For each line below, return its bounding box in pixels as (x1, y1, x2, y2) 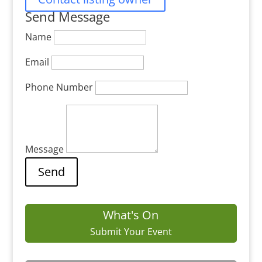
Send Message (25, 8, 110, 25)
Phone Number (25, 81, 93, 94)
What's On (103, 207, 159, 223)
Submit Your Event (89, 225, 172, 238)
